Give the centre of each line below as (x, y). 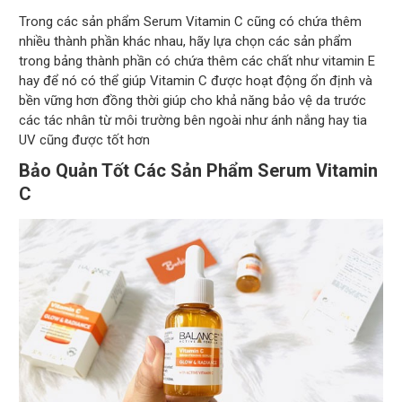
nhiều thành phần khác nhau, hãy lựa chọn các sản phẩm (186, 42)
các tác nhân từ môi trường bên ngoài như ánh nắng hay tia (193, 121)
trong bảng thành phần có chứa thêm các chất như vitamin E (197, 61)
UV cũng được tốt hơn (85, 140)
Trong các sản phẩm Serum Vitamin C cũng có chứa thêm (191, 22)
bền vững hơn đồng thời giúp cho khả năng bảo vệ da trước (193, 101)
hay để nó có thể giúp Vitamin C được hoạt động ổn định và (196, 81)
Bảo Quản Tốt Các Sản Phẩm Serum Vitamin (199, 171)
